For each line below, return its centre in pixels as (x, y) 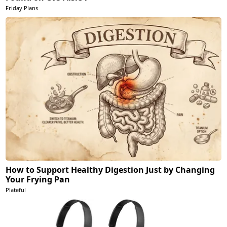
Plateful (16, 190)
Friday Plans (22, 8)
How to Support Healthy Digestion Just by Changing (110, 169)
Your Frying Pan (38, 179)
